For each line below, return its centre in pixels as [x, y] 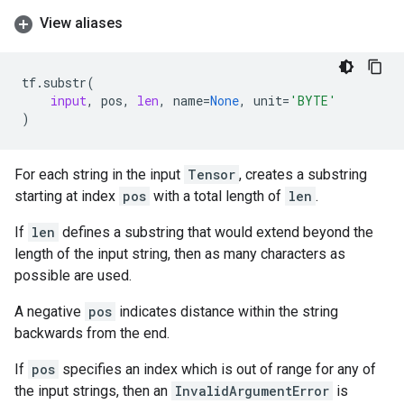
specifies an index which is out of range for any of [217, 369]
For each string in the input [99, 174]
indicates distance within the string [227, 312]
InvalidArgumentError [252, 391]
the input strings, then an [93, 391]
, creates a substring [303, 174]
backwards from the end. [92, 333]
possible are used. [73, 275]
